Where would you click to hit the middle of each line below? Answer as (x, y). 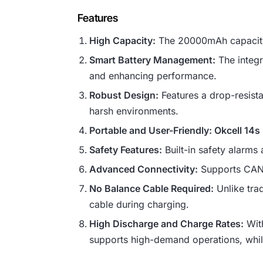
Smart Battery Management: (153, 60)
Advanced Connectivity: (144, 169)
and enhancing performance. (153, 76)
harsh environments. (134, 111)
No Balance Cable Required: (152, 189)
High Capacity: (123, 41)
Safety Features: (126, 150)
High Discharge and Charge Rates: (167, 224)
